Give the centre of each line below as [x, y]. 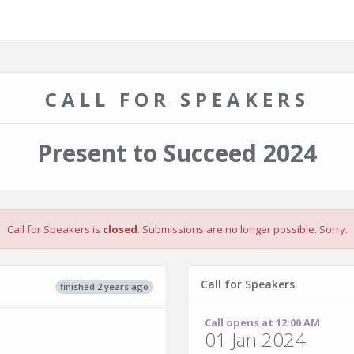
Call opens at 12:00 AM [262, 322]
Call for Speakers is [55, 229]
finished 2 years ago [104, 286]
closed [120, 229]
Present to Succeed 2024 [177, 153]
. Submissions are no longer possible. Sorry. [242, 229]
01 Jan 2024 [255, 339]
